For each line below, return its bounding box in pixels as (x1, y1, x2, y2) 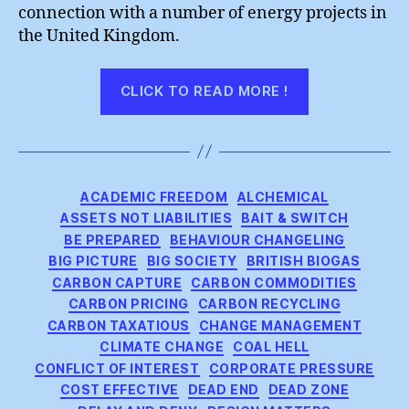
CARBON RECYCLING (197, 296, 341, 311)
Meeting (307, 118, 372, 140)
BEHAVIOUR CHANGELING (169, 231, 345, 247)
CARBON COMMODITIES (191, 274, 357, 290)
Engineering (307, 167, 405, 189)
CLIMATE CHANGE (100, 339, 225, 354)
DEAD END (187, 382, 259, 397)
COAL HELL (233, 339, 309, 354)
